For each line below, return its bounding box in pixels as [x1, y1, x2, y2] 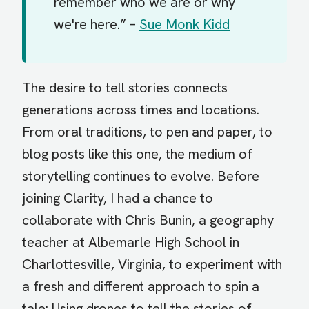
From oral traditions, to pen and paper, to [22, 123, 272, 141]
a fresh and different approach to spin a [22, 277, 259, 296]
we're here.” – [54, 15, 139, 34]
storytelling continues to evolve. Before [22, 167, 259, 186]
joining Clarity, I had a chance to [22, 189, 213, 208]
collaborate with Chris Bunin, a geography [22, 211, 274, 230]
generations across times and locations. [22, 101, 259, 119]
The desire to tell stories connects [22, 79, 228, 97]
